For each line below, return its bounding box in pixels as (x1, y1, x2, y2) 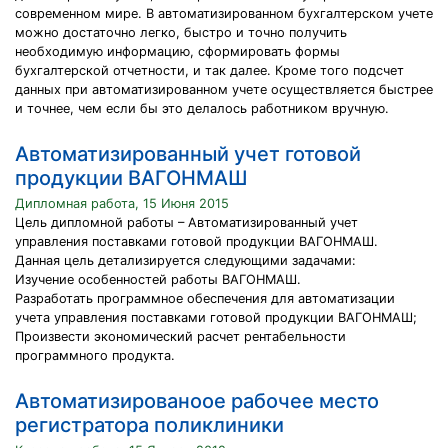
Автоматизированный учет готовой (15, 142, 361, 166)
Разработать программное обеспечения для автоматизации (15, 291, 395, 306)
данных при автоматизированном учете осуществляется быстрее (15, 82, 433, 97)
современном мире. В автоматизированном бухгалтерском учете (15, 6, 433, 21)
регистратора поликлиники (15, 413, 284, 437)
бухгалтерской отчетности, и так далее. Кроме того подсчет (15, 63, 404, 78)
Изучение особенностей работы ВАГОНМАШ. (15, 272, 301, 287)
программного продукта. (15, 348, 175, 363)
